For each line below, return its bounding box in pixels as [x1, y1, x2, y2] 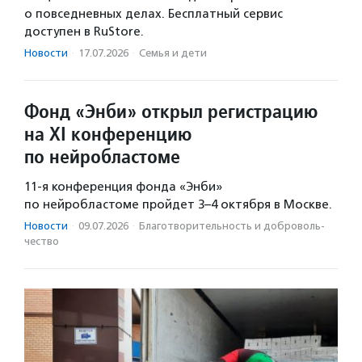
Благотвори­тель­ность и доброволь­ [139, 220, 325, 233]
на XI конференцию [24, 121, 192, 147]
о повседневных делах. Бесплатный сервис [24, 6, 283, 22]
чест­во [24, 235, 59, 248]
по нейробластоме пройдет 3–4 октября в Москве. [24, 197, 332, 213]
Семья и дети [139, 47, 207, 60]
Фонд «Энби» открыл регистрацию [24, 99, 318, 124]
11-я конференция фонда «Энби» [24, 179, 222, 195]
